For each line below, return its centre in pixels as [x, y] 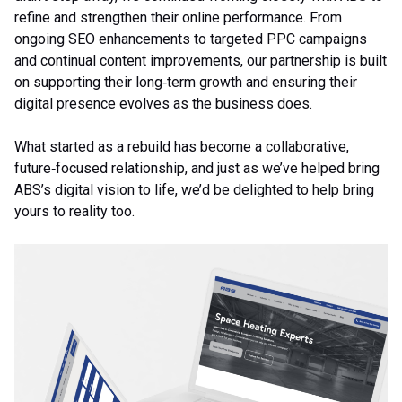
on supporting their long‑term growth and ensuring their [186, 83]
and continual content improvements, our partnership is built [201, 61]
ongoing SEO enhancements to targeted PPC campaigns [191, 39]
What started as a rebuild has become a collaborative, [182, 147]
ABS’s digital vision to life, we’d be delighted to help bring [194, 190]
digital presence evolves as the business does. [163, 104]
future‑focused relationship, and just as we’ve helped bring [197, 169]
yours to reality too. [74, 212]
